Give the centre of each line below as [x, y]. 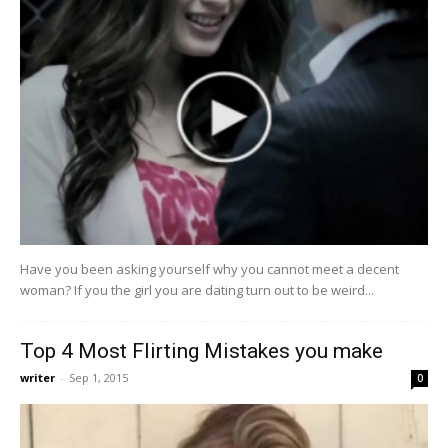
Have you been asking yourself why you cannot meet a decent [209, 269]
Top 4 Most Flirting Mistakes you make [201, 351]
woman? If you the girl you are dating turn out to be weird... [197, 290]
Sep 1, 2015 [98, 378]
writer [37, 378]
